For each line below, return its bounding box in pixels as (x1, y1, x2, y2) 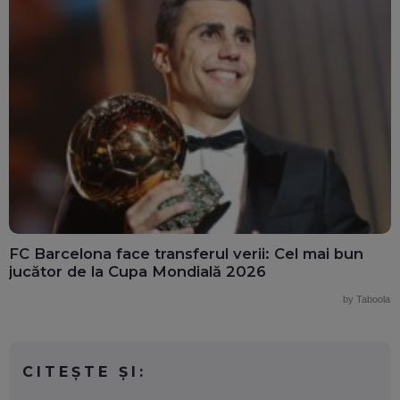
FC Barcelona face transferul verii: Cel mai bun (9, 245, 363, 263)
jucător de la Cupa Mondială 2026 (9, 262, 266, 281)
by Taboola (343, 294, 390, 305)
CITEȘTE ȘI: (22, 363, 146, 381)
